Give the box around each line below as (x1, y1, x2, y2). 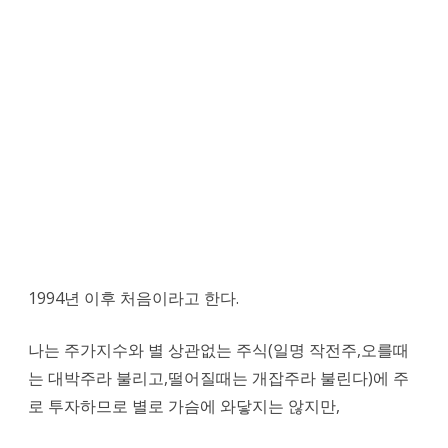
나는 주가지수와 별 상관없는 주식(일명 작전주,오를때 (28, 339, 409, 361)
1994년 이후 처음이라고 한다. (28, 287, 239, 309)
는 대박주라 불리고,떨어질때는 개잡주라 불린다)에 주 (28, 367, 409, 389)
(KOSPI (202, 83, 247, 102)
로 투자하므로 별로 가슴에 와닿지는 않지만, (28, 395, 340, 417)
